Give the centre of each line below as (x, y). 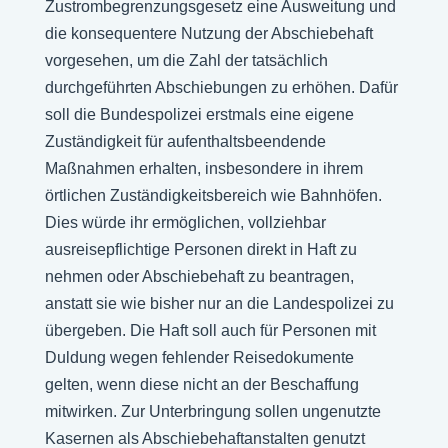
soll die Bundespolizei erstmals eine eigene (199, 114)
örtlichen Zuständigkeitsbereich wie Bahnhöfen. (213, 195)
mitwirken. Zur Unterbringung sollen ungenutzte (212, 411)
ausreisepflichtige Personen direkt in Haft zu (200, 249)
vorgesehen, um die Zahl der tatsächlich (186, 60)
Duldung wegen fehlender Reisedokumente (199, 357)
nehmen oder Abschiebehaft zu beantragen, (199, 276)
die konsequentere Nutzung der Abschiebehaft (208, 33)
